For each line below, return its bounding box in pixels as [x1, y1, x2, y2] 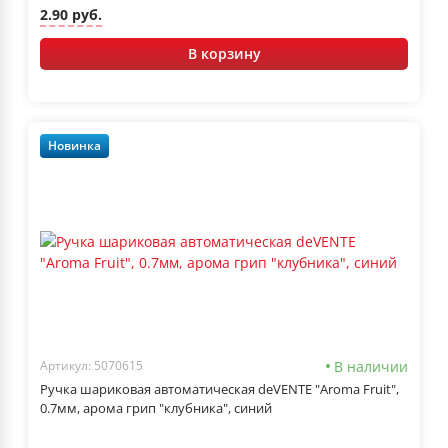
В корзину [187, 43, 261, 63]
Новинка [48, 137, 101, 155]
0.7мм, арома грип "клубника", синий [40, 398, 272, 417]
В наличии [334, 356, 408, 376]
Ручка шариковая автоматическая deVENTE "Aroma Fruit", [40, 379, 399, 398]
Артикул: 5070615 [40, 357, 143, 375]
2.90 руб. [40, 5, 102, 25]
